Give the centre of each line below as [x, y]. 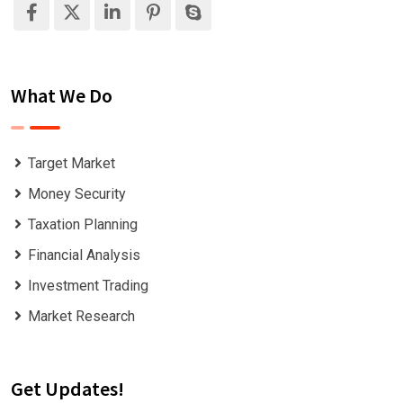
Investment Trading [88, 285]
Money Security [76, 193]
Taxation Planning [82, 224]
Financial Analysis [84, 255]
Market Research [81, 316]
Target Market [71, 163]
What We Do [62, 95]
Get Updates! [67, 388]
